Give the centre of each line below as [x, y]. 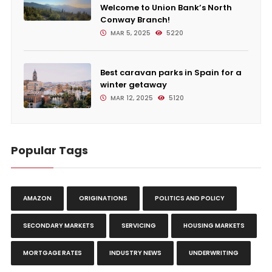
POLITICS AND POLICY [189, 199]
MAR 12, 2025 [131, 98]
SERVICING [138, 226]
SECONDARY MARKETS [58, 226]
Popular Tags [49, 151]
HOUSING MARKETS [214, 226]
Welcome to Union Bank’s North [166, 8]
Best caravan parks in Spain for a [171, 73]
